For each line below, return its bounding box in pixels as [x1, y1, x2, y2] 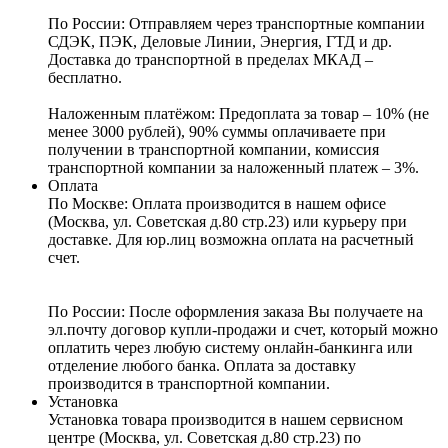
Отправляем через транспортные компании [129, 14, 425, 32]
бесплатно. [48, 68, 122, 86]
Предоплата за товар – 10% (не [219, 104, 429, 122]
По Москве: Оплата [48, 194, 186, 212]
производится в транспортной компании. [48, 374, 330, 392]
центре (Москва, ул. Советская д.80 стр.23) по [48, 428, 361, 446]
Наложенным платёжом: [48, 104, 219, 122]
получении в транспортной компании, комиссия [48, 140, 379, 158]
